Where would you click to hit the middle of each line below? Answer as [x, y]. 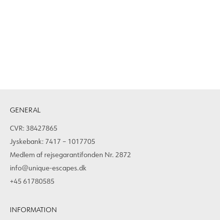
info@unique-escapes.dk [48, 168]
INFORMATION [33, 210]
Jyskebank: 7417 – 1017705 [53, 141]
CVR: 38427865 [34, 128]
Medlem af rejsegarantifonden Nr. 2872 [70, 155]
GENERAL [25, 110]
